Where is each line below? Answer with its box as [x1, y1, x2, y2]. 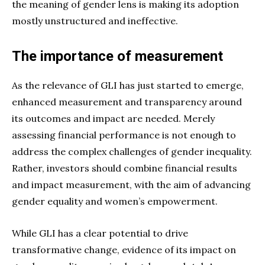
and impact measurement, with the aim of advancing [12, 178, 251, 190]
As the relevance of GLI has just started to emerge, [12, 79, 244, 91]
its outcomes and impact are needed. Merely [12, 112, 215, 124]
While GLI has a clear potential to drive [12, 227, 188, 239]
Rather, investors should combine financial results [12, 161, 237, 174]
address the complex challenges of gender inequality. [12, 145, 252, 157]
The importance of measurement [12, 47, 223, 64]
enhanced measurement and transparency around [12, 95, 242, 108]
